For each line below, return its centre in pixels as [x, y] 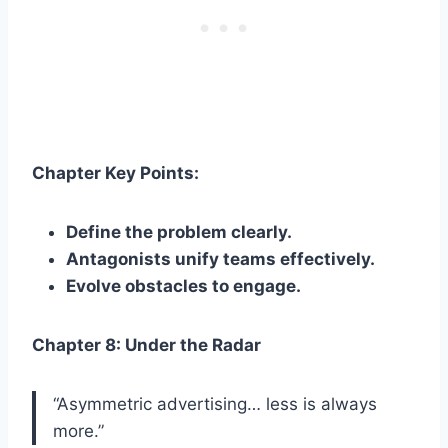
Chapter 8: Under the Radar [146, 344]
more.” [78, 430]
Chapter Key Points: [115, 172]
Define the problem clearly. [179, 231]
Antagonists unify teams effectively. [220, 258]
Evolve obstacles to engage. [183, 285]
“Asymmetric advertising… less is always [215, 403]
